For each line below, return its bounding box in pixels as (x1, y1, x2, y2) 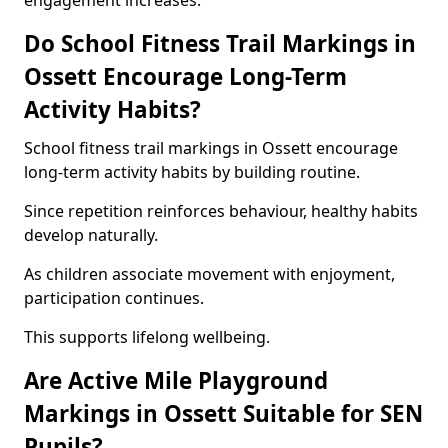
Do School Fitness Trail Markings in (24, 28, 416, 59)
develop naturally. (24, 224, 158, 246)
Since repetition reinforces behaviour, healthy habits (24, 200, 418, 222)
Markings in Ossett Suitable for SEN (24, 398, 423, 429)
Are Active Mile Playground (24, 365, 328, 396)
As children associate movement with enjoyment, (24, 263, 395, 285)
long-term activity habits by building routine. (24, 161, 360, 183)
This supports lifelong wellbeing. (24, 326, 270, 348)
